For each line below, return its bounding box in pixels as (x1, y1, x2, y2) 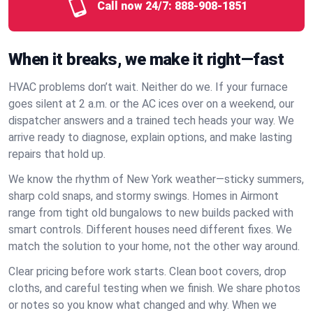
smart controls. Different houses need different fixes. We (8, 223, 292, 236)
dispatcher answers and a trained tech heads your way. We (8, 114, 294, 127)
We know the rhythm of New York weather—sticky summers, (8, 173, 304, 186)
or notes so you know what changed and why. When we (8, 298, 277, 312)
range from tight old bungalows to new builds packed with (8, 206, 293, 219)
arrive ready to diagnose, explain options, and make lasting (8, 131, 292, 144)
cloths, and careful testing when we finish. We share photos (8, 282, 300, 295)
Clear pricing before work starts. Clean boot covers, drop (8, 265, 286, 278)
